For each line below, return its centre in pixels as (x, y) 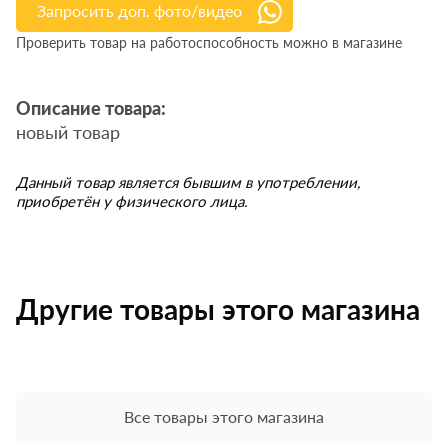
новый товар (68, 132)
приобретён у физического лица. (132, 201)
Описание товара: (91, 110)
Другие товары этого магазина (218, 309)
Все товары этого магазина (224, 417)
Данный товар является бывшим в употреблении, (188, 182)
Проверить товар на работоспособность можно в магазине (209, 43)
